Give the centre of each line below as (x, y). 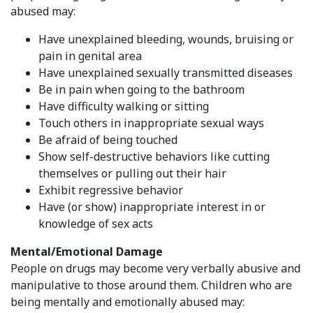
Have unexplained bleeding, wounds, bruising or (166, 39)
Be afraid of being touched (108, 139)
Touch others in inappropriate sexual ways (151, 123)
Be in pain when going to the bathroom (141, 89)
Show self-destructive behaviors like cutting (154, 156)
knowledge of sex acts (96, 223)
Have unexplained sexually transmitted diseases (166, 72)
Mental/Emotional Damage (87, 251)
